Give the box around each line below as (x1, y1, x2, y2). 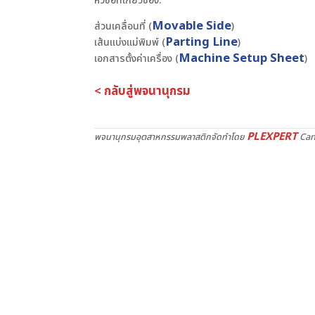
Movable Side (152, 17, 232, 35)
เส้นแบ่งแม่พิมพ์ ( (94, 35, 166, 50)
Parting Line (165, 33, 238, 51)
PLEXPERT (247, 129, 298, 145)
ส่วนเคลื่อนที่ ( (94, 19, 153, 34)
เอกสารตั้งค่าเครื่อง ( (94, 51, 179, 66)
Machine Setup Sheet (179, 49, 305, 67)
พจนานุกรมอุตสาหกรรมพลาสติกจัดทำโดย (94, 131, 247, 144)
